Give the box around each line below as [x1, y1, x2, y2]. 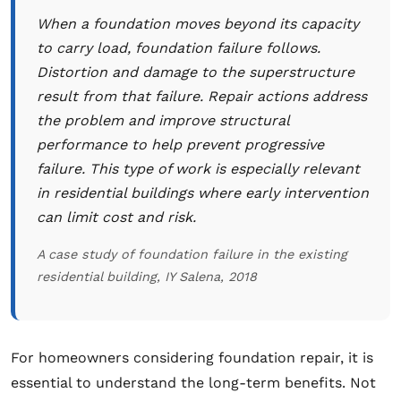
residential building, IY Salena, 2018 [37, 269, 257, 284]
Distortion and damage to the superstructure [37, 63, 354, 81]
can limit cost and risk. [37, 208, 196, 226]
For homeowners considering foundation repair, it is [11, 348, 373, 366]
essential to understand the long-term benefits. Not [11, 373, 376, 391]
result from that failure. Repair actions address [37, 87, 367, 105]
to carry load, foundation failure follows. [37, 38, 320, 56]
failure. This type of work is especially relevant [37, 159, 360, 177]
